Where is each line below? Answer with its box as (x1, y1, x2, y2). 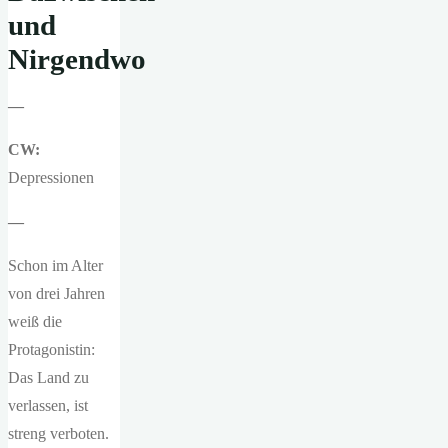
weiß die (8, 313, 62, 330)
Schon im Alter (8, 257, 103, 274)
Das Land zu (8, 369, 89, 386)
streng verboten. (8, 425, 109, 442)
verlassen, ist (8, 397, 88, 414)
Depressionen (8, 169, 94, 186)
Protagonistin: (8, 341, 95, 358)
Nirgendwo (8, 43, 146, 75)
